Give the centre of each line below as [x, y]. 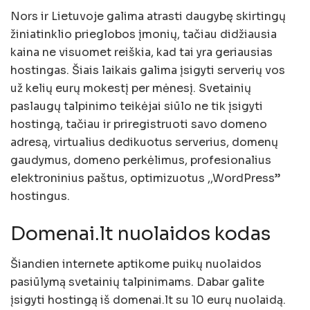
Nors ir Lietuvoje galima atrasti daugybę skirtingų [148, 16]
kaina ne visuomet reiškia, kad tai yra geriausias [142, 52]
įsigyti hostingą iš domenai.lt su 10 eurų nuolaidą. [148, 300]
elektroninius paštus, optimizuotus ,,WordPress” [145, 178]
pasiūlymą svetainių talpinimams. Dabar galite [137, 282]
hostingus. [40, 196]
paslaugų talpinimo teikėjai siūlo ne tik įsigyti [137, 106]
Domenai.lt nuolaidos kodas [140, 234]
